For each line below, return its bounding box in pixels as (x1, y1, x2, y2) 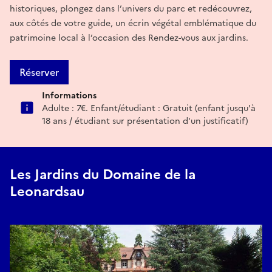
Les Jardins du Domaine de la (10, 164, 195, 185)
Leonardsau (10, 181, 84, 202)
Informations (42, 89, 97, 102)
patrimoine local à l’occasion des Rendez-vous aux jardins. (10, 31, 248, 44)
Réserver (19, 64, 59, 80)
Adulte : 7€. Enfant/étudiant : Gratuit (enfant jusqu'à (42, 101, 256, 115)
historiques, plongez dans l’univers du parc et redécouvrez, (10, 2, 252, 15)
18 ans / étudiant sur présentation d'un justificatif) (42, 114, 248, 127)
